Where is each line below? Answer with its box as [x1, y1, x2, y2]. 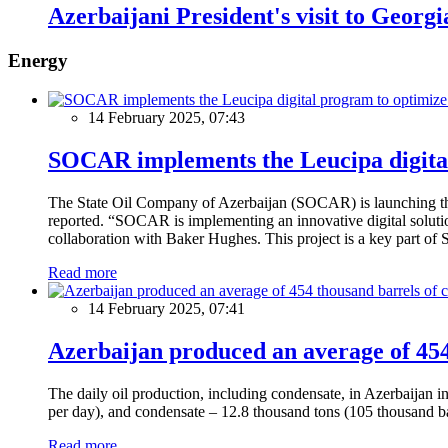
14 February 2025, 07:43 [88, 109, 245, 127]
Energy [8, 50, 68, 72]
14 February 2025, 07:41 [88, 299, 245, 317]
